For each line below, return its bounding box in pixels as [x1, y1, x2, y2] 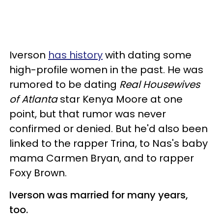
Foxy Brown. [9, 165, 69, 180]
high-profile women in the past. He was [9, 62, 203, 77]
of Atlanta [9, 92, 60, 106]
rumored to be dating [9, 77, 119, 91]
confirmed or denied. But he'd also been [9, 121, 208, 136]
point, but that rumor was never [9, 107, 166, 121]
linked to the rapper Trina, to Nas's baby [9, 136, 208, 150]
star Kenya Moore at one [60, 92, 183, 106]
